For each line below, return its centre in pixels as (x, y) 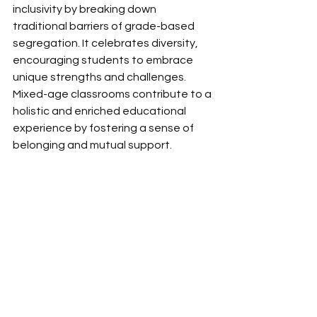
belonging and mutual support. (93, 145)
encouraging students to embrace (104, 60)
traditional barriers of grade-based (105, 26)
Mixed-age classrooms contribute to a (113, 94)
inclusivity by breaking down (86, 9)
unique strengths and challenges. (100, 77)
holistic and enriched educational (100, 111)
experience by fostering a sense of (104, 128)
